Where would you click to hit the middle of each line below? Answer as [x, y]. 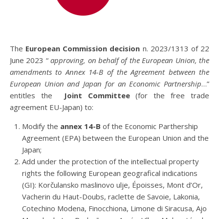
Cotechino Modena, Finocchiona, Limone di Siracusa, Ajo [114, 208]
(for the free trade [169, 95]
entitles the [37, 95]
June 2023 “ [30, 60]
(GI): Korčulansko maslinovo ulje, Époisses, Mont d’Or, [112, 185]
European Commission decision [83, 48]
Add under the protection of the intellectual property [110, 161]
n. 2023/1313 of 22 [175, 48]
